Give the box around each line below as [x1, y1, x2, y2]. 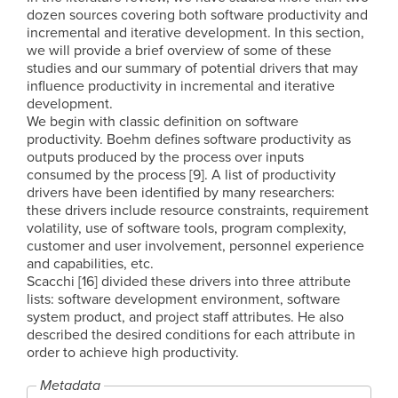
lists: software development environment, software [27, 290, 340, 308]
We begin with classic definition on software [27, 112, 298, 131]
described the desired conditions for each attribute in [27, 325, 355, 344]
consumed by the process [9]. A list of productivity [27, 165, 336, 184]
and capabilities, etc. [27, 254, 154, 273]
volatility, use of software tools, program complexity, [27, 219, 346, 237]
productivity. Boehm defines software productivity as [27, 130, 351, 148]
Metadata [40, 377, 100, 395]
